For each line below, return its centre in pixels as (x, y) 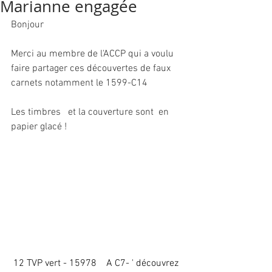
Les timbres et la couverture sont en (91, 112)
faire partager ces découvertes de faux (92, 69)
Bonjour (27, 25)
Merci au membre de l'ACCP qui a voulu (93, 54)
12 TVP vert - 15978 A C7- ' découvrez (97, 263)
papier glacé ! (40, 127)
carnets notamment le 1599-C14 (79, 83)
